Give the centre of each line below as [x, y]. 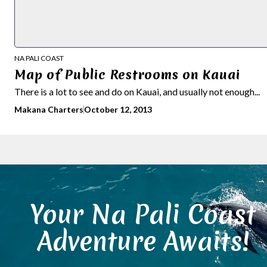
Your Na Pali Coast [143, 214]
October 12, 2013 [118, 109]
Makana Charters [49, 109]
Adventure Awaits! [143, 241]
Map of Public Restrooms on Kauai [127, 74]
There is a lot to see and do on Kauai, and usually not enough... [137, 91]
